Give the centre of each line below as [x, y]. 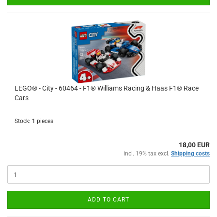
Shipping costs [190, 154]
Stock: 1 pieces [34, 121]
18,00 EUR [194, 145]
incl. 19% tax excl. [147, 154]
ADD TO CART [108, 200]
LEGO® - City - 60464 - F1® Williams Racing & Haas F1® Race [107, 88]
